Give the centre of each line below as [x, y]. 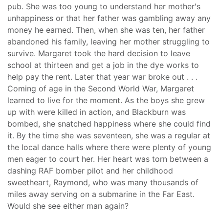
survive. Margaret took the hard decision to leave [99, 54]
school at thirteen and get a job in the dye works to [103, 65]
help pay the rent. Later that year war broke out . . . [102, 77]
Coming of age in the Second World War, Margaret [101, 89]
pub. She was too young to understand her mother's [104, 7]
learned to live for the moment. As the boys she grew [106, 100]
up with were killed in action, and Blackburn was [97, 112]
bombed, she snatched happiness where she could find [109, 124]
